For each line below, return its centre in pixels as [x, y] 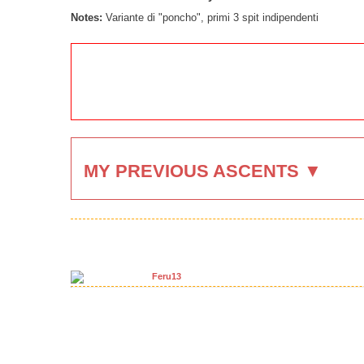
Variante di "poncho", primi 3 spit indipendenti [212, 18]
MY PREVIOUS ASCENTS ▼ [203, 171]
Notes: [88, 18]
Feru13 [167, 276]
